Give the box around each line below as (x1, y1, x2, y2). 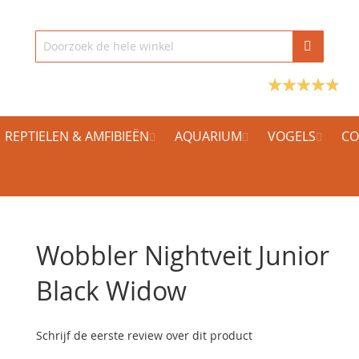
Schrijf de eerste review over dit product (36, 328, 253, 343)
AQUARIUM (175, 127, 242, 145)
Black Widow (36, 273, 188, 308)
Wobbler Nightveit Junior (36, 238, 330, 272)
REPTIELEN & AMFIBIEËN (5, 127, 149, 145)
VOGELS (268, 127, 316, 145)
